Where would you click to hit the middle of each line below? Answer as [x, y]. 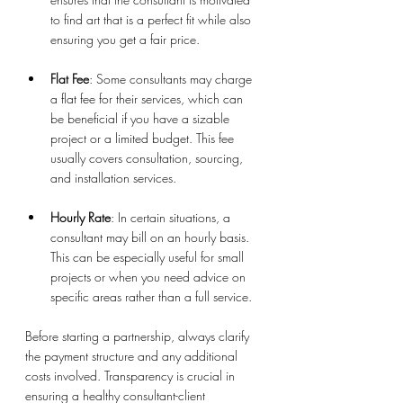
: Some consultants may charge [172, 79]
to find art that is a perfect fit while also [152, 19]
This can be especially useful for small [149, 257]
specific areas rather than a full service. [151, 296]
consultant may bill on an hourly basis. [152, 237]
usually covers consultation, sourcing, [148, 158]
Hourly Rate [81, 217]
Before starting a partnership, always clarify [139, 336]
